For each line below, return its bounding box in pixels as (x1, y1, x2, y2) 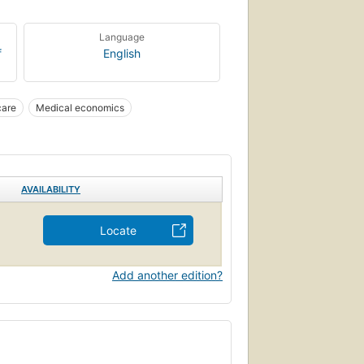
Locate (100, 223, 136, 237)
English (103, 45, 141, 60)
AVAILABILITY (21, 183, 80, 195)
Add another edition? (112, 267, 223, 282)
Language (99, 30, 145, 43)
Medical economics (36, 101, 124, 114)
